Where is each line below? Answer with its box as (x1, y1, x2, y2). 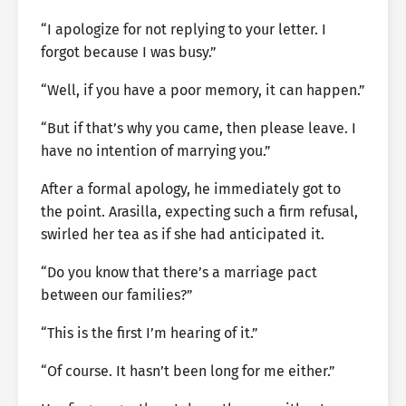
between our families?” (41, 286, 193, 304)
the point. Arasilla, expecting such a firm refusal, (41, 203, 358, 220)
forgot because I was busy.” (41, 43, 217, 61)
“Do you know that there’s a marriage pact (41, 264, 317, 281)
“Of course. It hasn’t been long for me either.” (41, 362, 335, 380)
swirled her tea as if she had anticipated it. (41, 226, 324, 243)
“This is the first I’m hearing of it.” (41, 324, 258, 342)
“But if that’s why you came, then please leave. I (41, 120, 356, 137)
